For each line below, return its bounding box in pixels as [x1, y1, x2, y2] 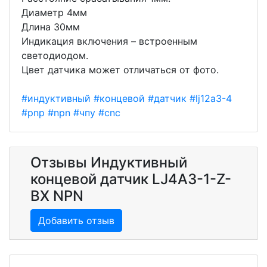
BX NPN [30, 187, 83, 204]
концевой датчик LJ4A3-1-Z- [30, 170, 231, 188]
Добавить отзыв [38, 214, 114, 226]
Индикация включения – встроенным [21, 35, 197, 47]
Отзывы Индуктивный [30, 153, 187, 171]
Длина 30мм [21, 20, 80, 33]
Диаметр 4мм [21, 6, 87, 18]
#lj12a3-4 [190, 92, 232, 104]
